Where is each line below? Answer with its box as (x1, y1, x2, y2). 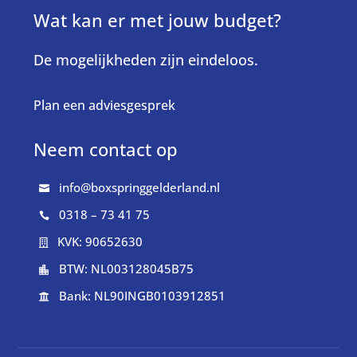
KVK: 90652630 (57, 233, 143, 250)
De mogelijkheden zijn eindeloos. (33, 50, 259, 70)
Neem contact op (33, 137, 178, 162)
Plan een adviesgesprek (33, 96, 176, 115)
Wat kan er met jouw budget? (33, 8, 282, 33)
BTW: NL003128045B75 (59, 261, 194, 277)
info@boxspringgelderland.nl (59, 179, 221, 196)
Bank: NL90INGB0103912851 (59, 288, 226, 304)
